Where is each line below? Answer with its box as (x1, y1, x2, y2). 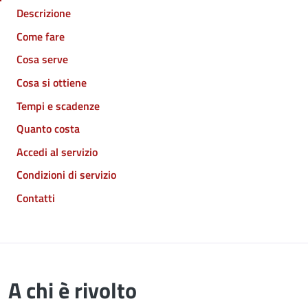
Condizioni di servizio (16, 166, 116, 184)
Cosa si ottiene (16, 74, 87, 91)
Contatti (16, 189, 55, 206)
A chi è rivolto (8, 273, 137, 307)
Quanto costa (16, 120, 80, 137)
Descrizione (16, 5, 71, 22)
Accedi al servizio (16, 143, 98, 160)
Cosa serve (16, 51, 68, 68)
